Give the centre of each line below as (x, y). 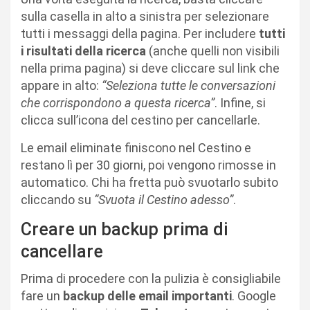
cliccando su (57, 199)
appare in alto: (61, 85)
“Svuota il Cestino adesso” (164, 199)
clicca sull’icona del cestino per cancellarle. (140, 120)
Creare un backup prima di (124, 229)
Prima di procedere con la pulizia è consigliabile (151, 278)
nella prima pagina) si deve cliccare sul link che (150, 68)
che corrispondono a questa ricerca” (118, 102)
